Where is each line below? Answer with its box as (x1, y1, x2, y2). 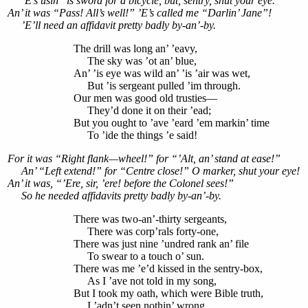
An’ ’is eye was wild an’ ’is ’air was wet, (74, 67, 250, 80)
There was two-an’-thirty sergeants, (74, 213, 227, 225)
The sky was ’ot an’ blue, (74, 55, 197, 67)
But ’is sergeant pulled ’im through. (74, 80, 241, 92)
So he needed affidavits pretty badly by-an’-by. (8, 190, 221, 202)
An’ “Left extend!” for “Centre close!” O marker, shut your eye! (8, 165, 300, 177)
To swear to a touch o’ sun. (74, 250, 204, 263)
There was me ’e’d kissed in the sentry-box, (74, 263, 263, 275)
